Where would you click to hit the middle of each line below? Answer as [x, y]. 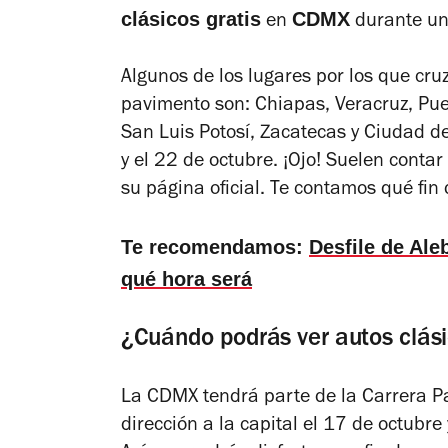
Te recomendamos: [215, 246]
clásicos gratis [191, 18]
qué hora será [186, 278]
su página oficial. [195, 190]
